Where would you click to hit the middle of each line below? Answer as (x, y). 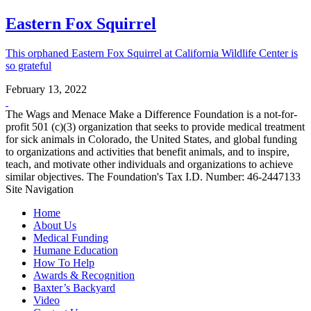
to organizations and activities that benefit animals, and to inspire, (148, 152)
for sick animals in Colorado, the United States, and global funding (151, 140)
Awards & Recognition (84, 276)
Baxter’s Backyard (74, 288)
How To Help (64, 263)
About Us (55, 226)
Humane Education (76, 251)
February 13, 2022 (46, 90)
